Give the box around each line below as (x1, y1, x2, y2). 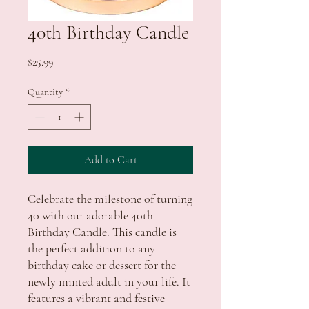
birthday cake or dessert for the (28, 257, 176, 272)
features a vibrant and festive (28, 290, 165, 306)
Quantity (28, 86, 63, 98)
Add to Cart (83, 152, 137, 167)
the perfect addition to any (28, 240, 155, 256)
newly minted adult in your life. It (28, 273, 190, 289)
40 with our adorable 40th (28, 207, 153, 223)
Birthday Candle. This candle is (28, 223, 177, 239)
